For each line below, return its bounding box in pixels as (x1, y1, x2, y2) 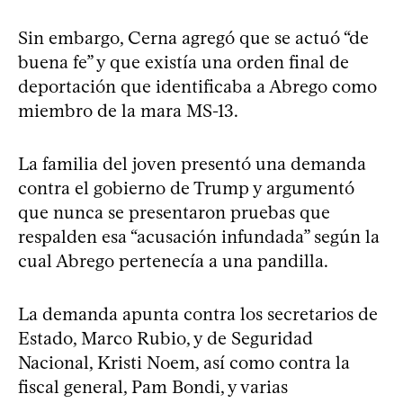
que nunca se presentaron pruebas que (18, 201, 330, 223)
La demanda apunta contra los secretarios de (18, 302, 378, 325)
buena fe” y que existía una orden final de (18, 50, 349, 73)
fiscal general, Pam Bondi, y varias (18, 375, 288, 398)
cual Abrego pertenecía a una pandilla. (18, 249, 328, 272)
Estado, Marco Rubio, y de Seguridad (18, 327, 313, 349)
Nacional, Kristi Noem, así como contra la (18, 351, 350, 373)
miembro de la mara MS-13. (18, 99, 238, 121)
